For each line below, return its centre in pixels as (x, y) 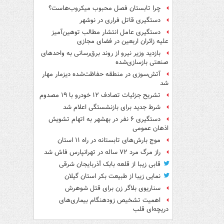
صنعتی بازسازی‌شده (142, 62)
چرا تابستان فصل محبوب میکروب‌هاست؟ (104, 8)
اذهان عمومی (150, 128)
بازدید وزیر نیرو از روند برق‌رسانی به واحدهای (101, 53)
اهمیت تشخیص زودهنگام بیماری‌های (110, 200)
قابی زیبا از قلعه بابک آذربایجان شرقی (110, 164)
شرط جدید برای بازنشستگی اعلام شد (112, 107)
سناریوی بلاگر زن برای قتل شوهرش (113, 188)
